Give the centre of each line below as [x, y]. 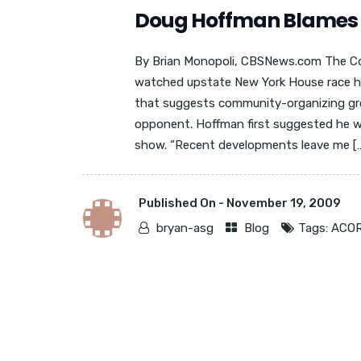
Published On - [183, 203]
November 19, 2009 [284, 203]
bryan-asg [185, 228]
